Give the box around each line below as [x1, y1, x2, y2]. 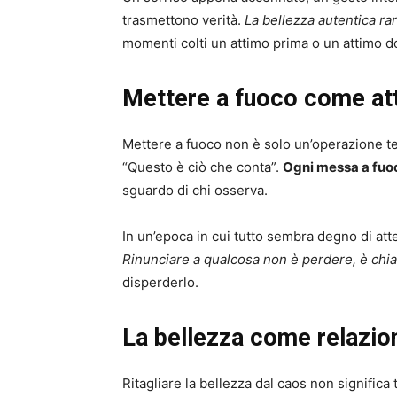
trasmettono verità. [122, 12, 245, 29]
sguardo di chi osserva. [122, 182, 268, 199]
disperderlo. [122, 274, 198, 292]
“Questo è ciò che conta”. [122, 159, 283, 176]
